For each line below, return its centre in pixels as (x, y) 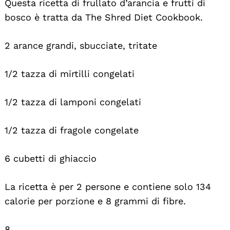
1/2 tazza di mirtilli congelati (70, 73)
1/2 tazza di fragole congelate (72, 130)
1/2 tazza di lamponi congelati (73, 102)
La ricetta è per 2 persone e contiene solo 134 (108, 186)
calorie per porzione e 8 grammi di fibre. (95, 201)
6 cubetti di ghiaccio (51, 158)
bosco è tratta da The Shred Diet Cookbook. (104, 17)
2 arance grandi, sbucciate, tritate (81, 45)
